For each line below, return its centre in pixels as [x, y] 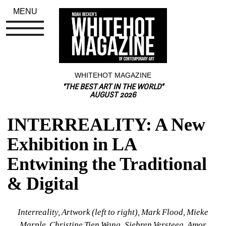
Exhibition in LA [72, 144]
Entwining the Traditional [107, 164]
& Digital [43, 183]
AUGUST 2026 [113, 95]
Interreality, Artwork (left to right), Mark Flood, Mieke [113, 212]
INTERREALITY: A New [106, 124]
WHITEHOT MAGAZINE [113, 75]
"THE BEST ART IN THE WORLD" [113, 87]
